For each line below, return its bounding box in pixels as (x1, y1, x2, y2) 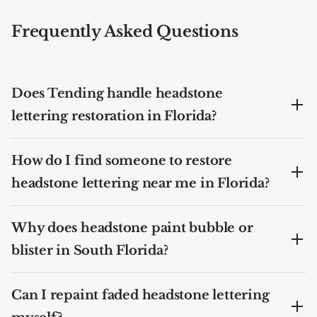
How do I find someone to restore (11, 152, 232, 168)
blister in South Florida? (11, 242, 168, 258)
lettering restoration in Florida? (11, 108, 217, 124)
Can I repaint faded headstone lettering (11, 287, 270, 303)
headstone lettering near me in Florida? (11, 175, 270, 191)
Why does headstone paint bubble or (11, 219, 253, 236)
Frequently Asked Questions (11, 21, 238, 41)
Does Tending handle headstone (11, 85, 223, 101)
